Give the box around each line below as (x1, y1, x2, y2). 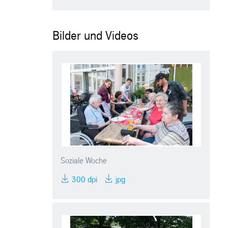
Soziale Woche (61, 157, 107, 165)
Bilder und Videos (52, 31, 139, 43)
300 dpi (70, 176, 98, 184)
